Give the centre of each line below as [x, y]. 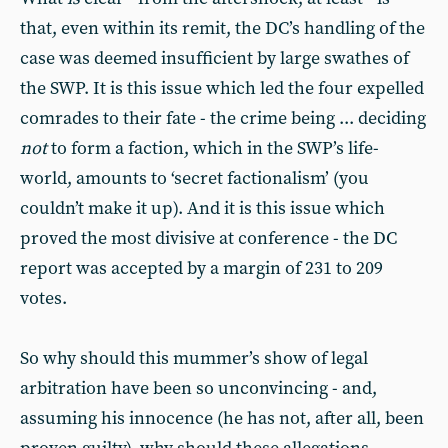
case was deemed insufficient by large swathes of [214, 58]
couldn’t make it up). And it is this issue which [202, 208]
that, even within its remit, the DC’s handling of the [222, 28]
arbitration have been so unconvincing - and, [198, 388]
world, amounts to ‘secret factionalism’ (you [194, 178]
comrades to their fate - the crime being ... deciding [223, 118]
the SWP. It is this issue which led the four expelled [222, 88]
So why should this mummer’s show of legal [194, 358]
